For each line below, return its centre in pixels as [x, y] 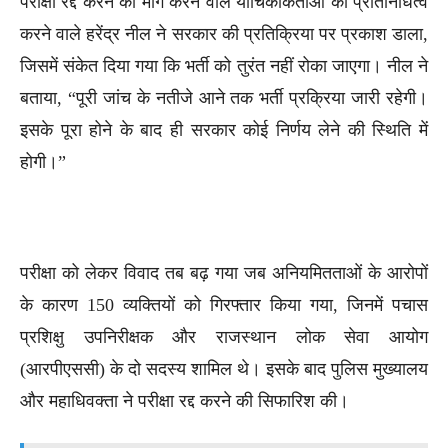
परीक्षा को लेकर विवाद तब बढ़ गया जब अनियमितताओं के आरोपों [224, 272]
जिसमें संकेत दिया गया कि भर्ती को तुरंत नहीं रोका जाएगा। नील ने [224, 65]
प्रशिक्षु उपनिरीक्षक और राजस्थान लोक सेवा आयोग [224, 336]
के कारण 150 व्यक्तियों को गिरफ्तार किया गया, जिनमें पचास [224, 304]
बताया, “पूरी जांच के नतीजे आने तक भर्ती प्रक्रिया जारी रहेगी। [224, 97]
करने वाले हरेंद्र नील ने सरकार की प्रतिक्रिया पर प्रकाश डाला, [224, 33]
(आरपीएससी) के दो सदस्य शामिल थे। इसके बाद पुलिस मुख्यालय [224, 368]
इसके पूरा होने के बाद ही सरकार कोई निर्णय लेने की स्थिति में [224, 129]
